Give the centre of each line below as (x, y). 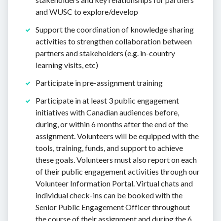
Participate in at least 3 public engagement (107, 101)
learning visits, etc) (67, 65)
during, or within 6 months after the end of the (112, 124)
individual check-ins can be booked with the (109, 195)
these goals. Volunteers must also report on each (116, 160)
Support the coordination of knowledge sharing (115, 30)
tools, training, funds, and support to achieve (109, 148)
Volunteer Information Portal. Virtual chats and (114, 184)
